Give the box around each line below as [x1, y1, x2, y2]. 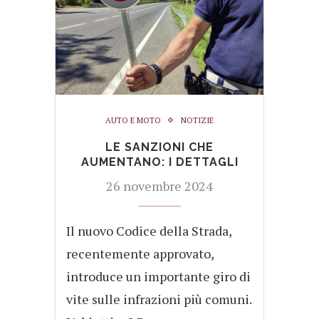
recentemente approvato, [66, 244, 214, 262]
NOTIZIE [181, 115, 214, 125]
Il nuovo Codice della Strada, [66, 221, 231, 239]
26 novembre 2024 [106, 177, 213, 194]
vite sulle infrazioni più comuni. [66, 290, 251, 308]
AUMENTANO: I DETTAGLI [80, 155, 239, 169]
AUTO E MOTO [105, 115, 161, 125]
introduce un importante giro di [66, 267, 251, 285]
